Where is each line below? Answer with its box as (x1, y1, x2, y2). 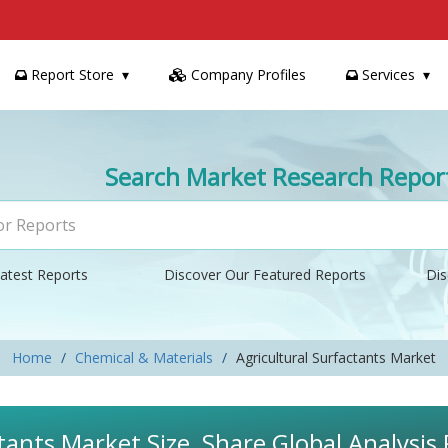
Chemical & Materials (75, 348, 213, 367)
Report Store (27, 65, 114, 84)
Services (358, 65, 415, 84)
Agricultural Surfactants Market (236, 348, 436, 367)
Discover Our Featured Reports (164, 265, 367, 284)
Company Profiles (187, 65, 306, 84)
